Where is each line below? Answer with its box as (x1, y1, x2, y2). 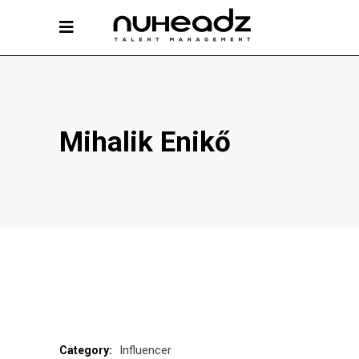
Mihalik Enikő (59, 126, 231, 159)
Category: (59, 344, 112, 357)
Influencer (119, 343, 171, 357)
